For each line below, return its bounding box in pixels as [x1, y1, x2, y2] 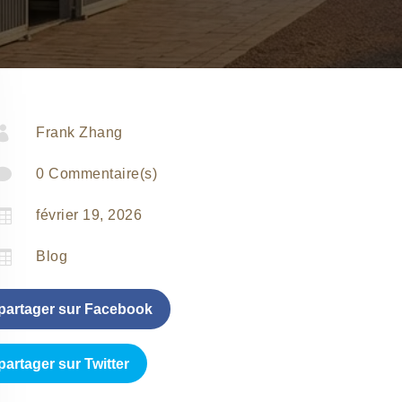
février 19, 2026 [36, 206, 143, 223]
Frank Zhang [36, 124, 123, 140]
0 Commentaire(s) [36, 165, 158, 181]
